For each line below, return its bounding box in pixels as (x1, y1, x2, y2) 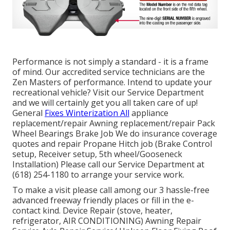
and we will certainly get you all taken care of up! (12, 97, 198, 108)
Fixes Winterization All (45, 107, 129, 119)
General (12, 107, 45, 119)
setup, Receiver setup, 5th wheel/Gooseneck (12, 148, 182, 160)
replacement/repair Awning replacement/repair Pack (12, 117, 215, 129)
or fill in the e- (139, 194, 194, 206)
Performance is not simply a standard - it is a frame (12, 55, 208, 67)
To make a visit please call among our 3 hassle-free (12, 184, 209, 196)
